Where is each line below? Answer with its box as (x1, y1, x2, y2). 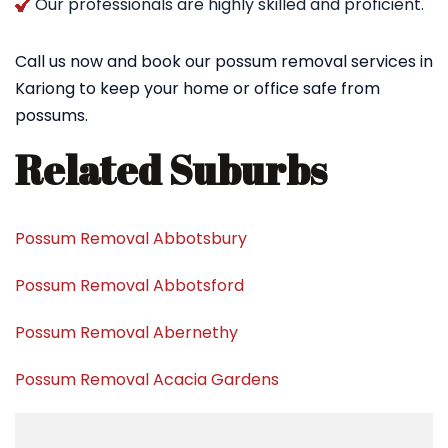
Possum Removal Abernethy (15, 321, 238, 344)
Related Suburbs (15, 143, 327, 197)
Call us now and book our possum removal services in (15, 50, 433, 73)
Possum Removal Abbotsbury (15, 227, 247, 250)
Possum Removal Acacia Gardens (15, 368, 279, 391)
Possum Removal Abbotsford (15, 274, 244, 297)
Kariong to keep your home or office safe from (15, 77, 380, 100)
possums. (15, 104, 88, 127)
